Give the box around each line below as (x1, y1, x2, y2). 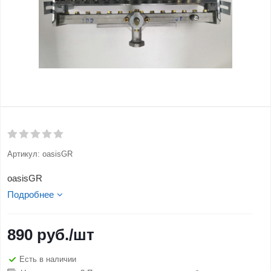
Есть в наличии (19, 254, 76, 264)
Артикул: (7, 149, 40, 158)
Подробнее (7, 189, 54, 200)
